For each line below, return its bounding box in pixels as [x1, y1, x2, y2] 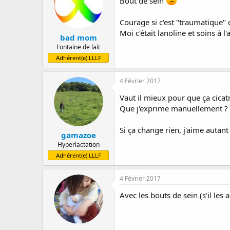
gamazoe [61, 130, 96, 140]
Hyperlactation [57, 140, 100, 149]
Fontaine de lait [56, 42, 100, 51]
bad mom [60, 32, 97, 43]
